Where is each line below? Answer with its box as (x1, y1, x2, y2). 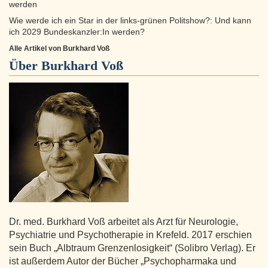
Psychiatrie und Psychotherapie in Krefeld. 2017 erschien (9, 230, 252, 240)
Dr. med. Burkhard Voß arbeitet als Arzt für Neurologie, (9, 217, 238, 227)
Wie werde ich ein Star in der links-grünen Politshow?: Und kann (9, 16, 251, 26)
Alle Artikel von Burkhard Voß (9, 44, 109, 53)
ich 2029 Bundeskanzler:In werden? (9, 28, 145, 37)
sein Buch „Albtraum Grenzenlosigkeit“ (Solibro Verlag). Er (9, 243, 255, 254)
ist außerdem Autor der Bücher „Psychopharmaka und (9, 256, 236, 267)
